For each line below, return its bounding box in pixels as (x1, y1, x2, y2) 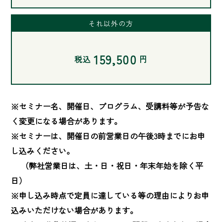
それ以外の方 (88, 18, 134, 29)
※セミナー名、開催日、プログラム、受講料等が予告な (11, 100, 209, 112)
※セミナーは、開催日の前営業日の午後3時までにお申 (11, 129, 205, 142)
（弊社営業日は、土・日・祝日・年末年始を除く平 (11, 159, 203, 171)
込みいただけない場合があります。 (11, 204, 138, 216)
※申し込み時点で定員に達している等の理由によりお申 (11, 189, 209, 201)
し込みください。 (11, 144, 74, 157)
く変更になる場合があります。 (11, 114, 122, 127)
